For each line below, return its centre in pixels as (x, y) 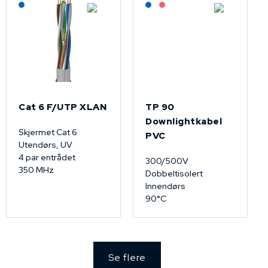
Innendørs (165, 186)
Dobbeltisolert (174, 173)
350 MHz (36, 170)
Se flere (127, 258)
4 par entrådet (48, 157)
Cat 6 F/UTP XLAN (63, 107)
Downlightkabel (184, 121)
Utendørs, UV (45, 145)
